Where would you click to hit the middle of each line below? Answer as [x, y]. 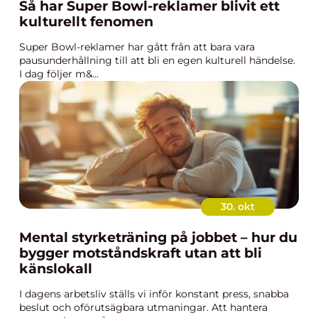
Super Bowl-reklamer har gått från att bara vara [137, 47]
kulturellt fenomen [86, 22]
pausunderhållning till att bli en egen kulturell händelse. [157, 60]
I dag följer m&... [59, 74]
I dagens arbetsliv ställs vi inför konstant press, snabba [154, 294]
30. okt [238, 207]
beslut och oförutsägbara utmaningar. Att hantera [143, 307]
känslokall [56, 269]
